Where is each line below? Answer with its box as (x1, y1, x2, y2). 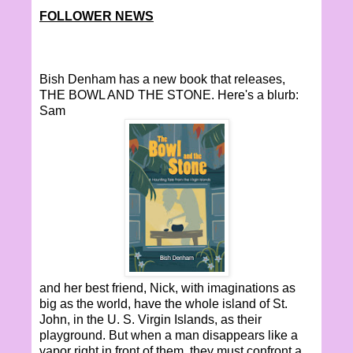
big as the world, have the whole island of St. (39, 296, 288, 310)
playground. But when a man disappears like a (39, 328, 298, 342)
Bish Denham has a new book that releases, (39, 72, 285, 86)
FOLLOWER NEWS (39, 9, 154, 23)
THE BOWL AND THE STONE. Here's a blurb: (39, 87, 299, 102)
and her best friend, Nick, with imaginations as (39, 281, 295, 295)
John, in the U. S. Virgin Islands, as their (39, 312, 262, 326)
